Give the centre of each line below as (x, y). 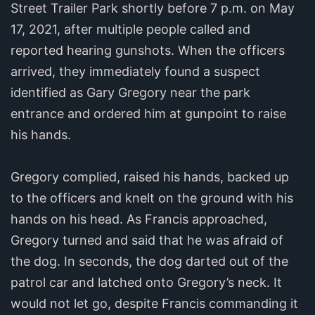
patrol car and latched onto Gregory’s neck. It (146, 283)
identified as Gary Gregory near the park (130, 93)
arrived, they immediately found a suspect (135, 72)
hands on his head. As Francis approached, (139, 219)
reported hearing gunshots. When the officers (148, 51)
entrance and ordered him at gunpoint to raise (148, 114)
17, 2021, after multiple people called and (130, 30)
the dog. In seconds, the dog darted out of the (149, 262)
